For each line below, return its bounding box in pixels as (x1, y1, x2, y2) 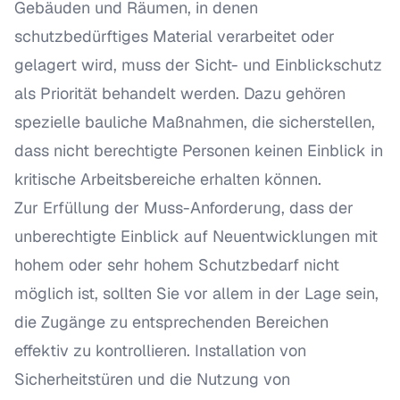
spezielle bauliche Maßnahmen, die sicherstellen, (14, 112, 375, 132)
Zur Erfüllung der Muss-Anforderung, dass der (14, 197, 354, 218)
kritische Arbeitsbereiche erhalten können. (14, 169, 321, 189)
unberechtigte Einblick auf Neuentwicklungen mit (14, 226, 378, 246)
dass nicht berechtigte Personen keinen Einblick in (14, 140, 383, 161)
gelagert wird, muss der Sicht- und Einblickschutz (14, 54, 382, 75)
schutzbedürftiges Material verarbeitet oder (14, 26, 335, 46)
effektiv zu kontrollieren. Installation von (14, 340, 306, 361)
